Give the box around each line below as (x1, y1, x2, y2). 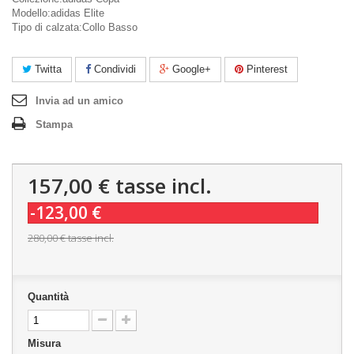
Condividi (91, 63, 136, 75)
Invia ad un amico (36, 95, 123, 107)
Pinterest (243, 63, 288, 75)
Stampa (36, 119, 73, 130)
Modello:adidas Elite (12, 7, 104, 19)
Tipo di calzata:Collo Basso (12, 21, 137, 33)
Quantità (28, 291, 69, 303)
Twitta (32, 63, 62, 75)
